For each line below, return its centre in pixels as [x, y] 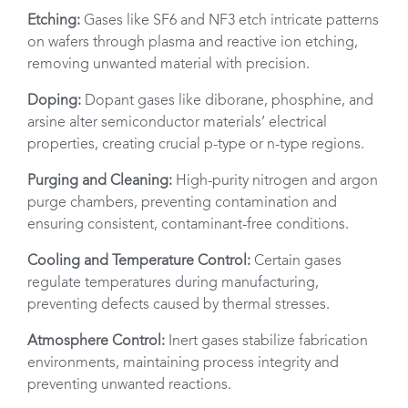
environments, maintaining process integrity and [183, 363]
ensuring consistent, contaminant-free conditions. [188, 225]
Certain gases [296, 261]
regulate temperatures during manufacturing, [173, 283]
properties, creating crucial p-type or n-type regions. [196, 145]
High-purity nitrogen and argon [275, 181]
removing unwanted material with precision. [168, 65]
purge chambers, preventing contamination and [182, 203]
